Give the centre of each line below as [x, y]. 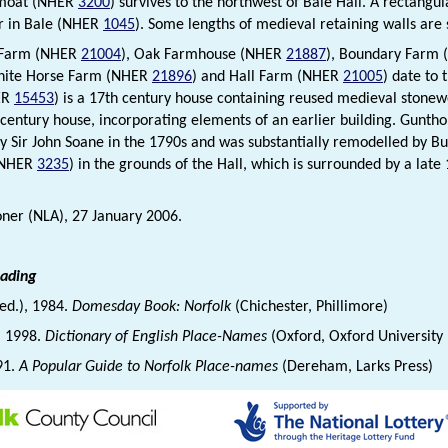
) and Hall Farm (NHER [267, 77]
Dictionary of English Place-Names [158, 337]
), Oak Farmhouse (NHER [203, 55]
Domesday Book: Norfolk [153, 307]
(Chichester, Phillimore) [311, 307]
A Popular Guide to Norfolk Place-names [150, 367]
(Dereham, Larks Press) [359, 367]
